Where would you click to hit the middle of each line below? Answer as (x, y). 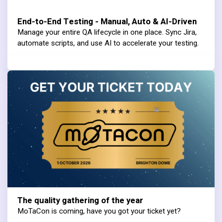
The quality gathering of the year (80, 200)
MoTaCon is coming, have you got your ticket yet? (99, 211)
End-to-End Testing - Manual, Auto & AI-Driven (107, 22)
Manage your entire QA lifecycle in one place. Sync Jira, (107, 32)
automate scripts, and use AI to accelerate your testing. (108, 43)
